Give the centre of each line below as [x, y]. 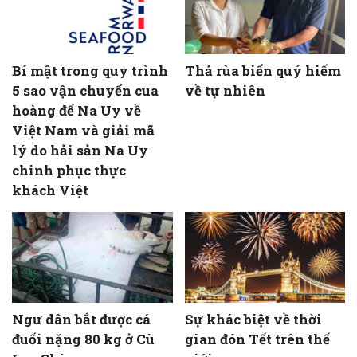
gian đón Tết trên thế [257, 339]
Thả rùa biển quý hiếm [263, 71]
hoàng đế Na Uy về [76, 111]
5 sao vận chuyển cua [85, 91]
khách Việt [50, 190]
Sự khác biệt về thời [253, 319]
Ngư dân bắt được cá [81, 319]
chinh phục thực [69, 171]
